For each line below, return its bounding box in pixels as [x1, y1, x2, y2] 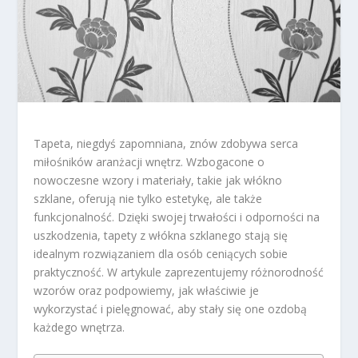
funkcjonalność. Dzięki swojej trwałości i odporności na [34, 209, 320, 225]
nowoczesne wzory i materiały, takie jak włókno [34, 173, 283, 189]
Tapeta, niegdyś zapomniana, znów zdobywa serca [34, 136, 299, 152]
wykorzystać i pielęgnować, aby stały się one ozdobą [34, 301, 308, 317]
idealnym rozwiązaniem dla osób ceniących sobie [34, 246, 288, 262]
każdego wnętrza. [34, 320, 125, 336]
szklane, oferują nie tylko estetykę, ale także [34, 191, 263, 207]
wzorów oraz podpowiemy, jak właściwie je [34, 283, 260, 299]
